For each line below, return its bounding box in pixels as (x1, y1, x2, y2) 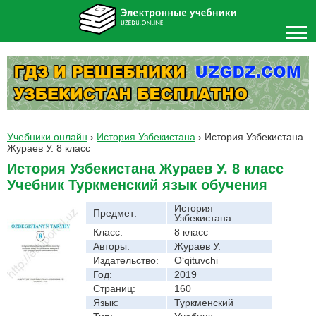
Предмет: (93, 207, 137, 219)
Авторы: (93, 240, 130, 252)
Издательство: (93, 254, 159, 266)
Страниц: (93, 282, 135, 294)
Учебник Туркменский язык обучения (7, 176, 267, 193)
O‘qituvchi (174, 254, 218, 266)
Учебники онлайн (7, 130, 87, 142)
